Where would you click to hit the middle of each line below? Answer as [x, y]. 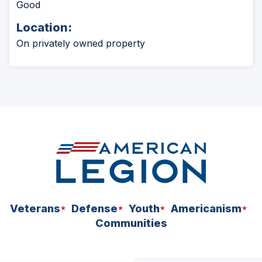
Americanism [206, 208]
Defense [94, 208]
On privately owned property [81, 44]
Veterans [35, 208]
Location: [44, 28]
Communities [131, 223]
